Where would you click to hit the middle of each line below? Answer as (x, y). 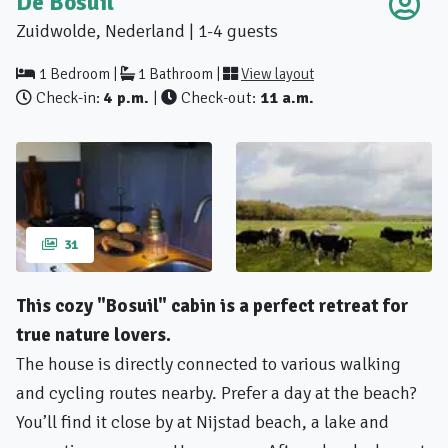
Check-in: (68, 97)
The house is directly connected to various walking (208, 363)
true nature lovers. (93, 334)
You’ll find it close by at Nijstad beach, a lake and (202, 421)
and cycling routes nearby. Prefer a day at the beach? (216, 392)
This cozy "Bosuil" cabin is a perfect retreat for (212, 305)
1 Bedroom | (79, 73)
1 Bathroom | (179, 73)
